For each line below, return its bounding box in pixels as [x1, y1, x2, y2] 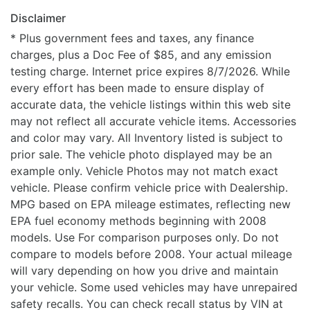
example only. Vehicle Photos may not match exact [10, 164, 278, 179]
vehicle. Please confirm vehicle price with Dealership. [10, 181, 288, 195]
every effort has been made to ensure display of [10, 81, 264, 95]
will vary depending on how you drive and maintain [10, 264, 278, 278]
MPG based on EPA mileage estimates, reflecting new [10, 197, 291, 212]
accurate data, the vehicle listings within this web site [10, 98, 291, 112]
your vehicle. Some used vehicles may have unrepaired [10, 280, 298, 295]
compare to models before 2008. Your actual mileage [10, 247, 292, 262]
